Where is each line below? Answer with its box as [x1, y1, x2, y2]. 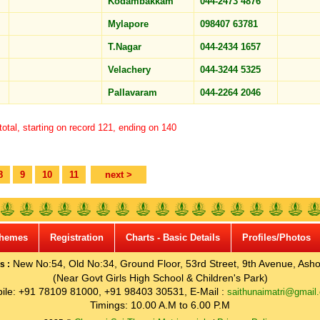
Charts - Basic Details [126, 232, 220, 243]
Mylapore [108, 19, 151, 29]
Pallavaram [108, 87, 160, 98]
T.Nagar [108, 41, 144, 52]
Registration [50, 232, 104, 243]
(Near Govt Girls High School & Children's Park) [52, 272, 268, 284]
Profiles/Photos [242, 232, 311, 243]
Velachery [108, 64, 154, 75]
